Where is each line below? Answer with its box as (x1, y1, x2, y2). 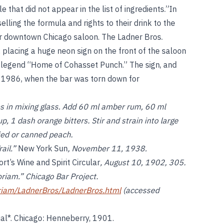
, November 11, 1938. (68, 143, 147, 153)
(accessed (121, 185, 159, 195)
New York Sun (18, 143, 68, 153)
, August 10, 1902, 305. (100, 157, 186, 167)
